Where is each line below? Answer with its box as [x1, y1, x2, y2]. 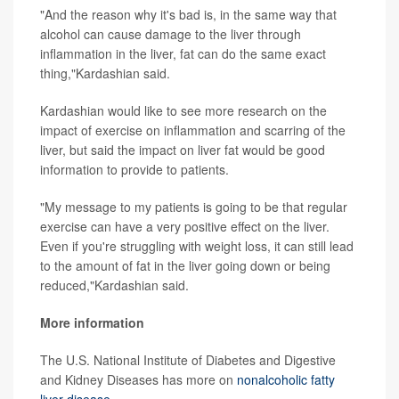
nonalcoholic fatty [237, 370, 335, 388]
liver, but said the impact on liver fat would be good [40, 140, 325, 159]
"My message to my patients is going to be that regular [40, 197, 347, 216]
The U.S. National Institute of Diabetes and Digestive [40, 350, 336, 369]
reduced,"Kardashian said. [40, 275, 189, 294]
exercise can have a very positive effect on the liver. [40, 216, 330, 235]
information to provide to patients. [40, 159, 229, 178]
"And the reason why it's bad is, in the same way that [40, 4, 337, 23]
